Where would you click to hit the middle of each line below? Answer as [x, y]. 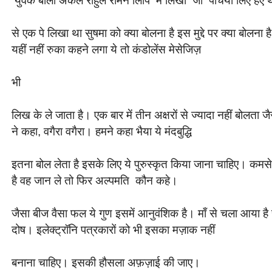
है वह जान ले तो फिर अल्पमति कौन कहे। [95, 180]
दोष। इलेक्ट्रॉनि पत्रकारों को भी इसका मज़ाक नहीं [113, 229]
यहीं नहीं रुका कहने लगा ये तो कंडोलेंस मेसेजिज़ [106, 49]
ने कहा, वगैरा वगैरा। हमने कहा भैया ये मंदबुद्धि [102, 131]
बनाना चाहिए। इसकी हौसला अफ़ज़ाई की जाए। [106, 262]
